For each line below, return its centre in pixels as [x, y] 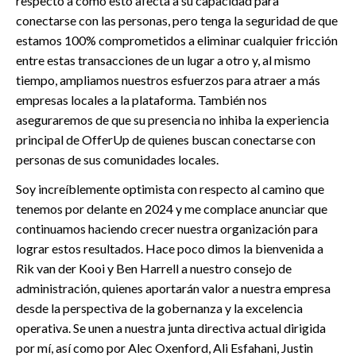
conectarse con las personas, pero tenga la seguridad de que [177, 20]
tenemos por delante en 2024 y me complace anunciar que [172, 208]
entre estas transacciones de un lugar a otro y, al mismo [163, 60]
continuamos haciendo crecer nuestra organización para [167, 228]
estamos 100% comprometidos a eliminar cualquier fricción [177, 40]
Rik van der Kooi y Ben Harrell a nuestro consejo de [154, 268]
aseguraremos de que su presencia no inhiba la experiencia [172, 119]
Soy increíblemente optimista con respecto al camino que [170, 188]
